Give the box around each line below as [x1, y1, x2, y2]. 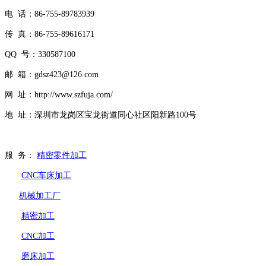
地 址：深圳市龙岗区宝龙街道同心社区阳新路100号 [5, 110, 197, 120]
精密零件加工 [37, 151, 87, 160]
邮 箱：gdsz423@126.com [5, 70, 99, 80]
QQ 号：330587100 [5, 50, 75, 59]
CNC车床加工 [21, 171, 71, 180]
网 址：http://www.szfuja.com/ [5, 90, 113, 100]
